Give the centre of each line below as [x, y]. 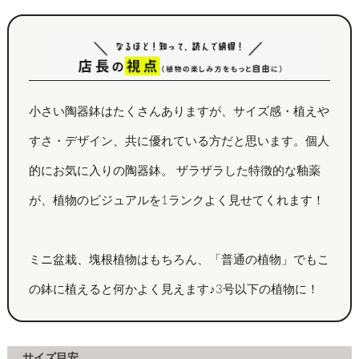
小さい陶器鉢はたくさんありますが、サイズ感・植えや [179, 112]
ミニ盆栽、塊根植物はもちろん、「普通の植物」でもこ [179, 260]
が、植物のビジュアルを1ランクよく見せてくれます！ [176, 201]
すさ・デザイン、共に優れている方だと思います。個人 [179, 142]
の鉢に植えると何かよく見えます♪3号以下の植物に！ [173, 290]
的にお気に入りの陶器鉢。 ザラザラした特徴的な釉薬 [174, 171]
